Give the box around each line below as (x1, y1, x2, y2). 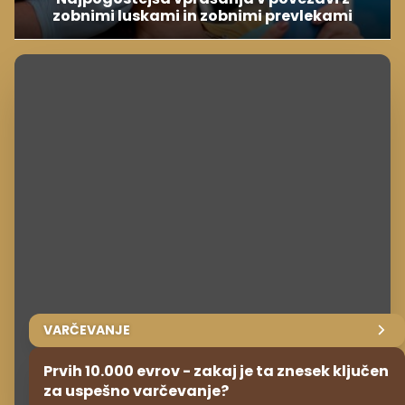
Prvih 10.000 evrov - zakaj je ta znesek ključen (43, 360, 389, 381)
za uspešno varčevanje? (43, 380, 229, 401)
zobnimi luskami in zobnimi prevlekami (52, 5, 353, 26)
